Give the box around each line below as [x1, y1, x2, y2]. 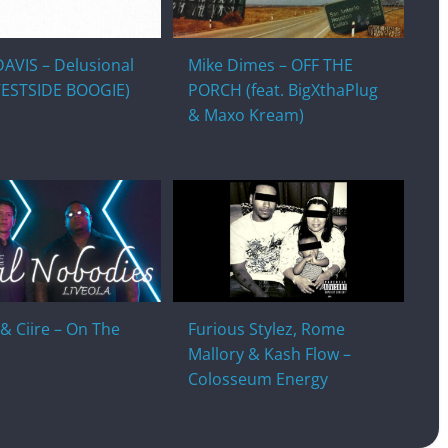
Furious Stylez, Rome [187, 317, 345, 340]
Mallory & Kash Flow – [187, 342, 351, 365]
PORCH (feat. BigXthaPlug [187, 78, 378, 101]
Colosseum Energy [187, 367, 328, 390]
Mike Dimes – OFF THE [187, 53, 353, 76]
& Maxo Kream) [187, 103, 304, 126]
